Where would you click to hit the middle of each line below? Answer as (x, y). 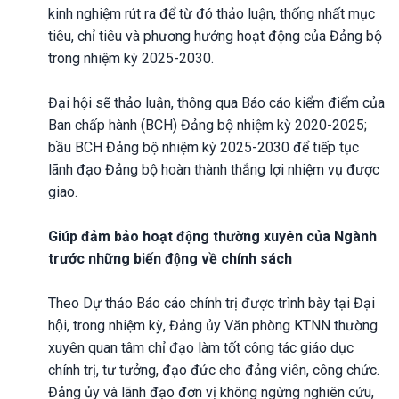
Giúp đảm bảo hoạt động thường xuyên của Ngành (212, 236)
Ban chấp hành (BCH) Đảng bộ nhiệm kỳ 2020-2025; (208, 125)
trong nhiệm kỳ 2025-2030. (131, 58)
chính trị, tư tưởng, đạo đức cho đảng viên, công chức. (214, 370)
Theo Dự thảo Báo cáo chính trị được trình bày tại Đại (212, 303)
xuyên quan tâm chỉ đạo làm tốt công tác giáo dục (201, 347)
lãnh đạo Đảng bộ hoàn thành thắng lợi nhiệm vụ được (214, 169)
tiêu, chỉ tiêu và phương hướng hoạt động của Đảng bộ (215, 36)
